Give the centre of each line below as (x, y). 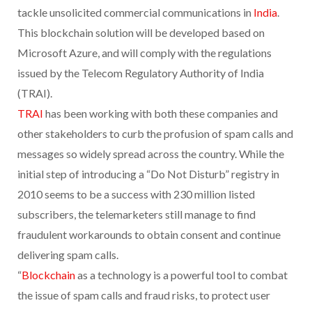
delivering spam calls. (68, 254)
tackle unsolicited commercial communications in (135, 12)
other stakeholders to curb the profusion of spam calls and (155, 133)
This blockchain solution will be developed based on (141, 32)
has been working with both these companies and (161, 113)
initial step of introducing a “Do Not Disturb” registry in (148, 173)
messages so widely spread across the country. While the (151, 153)
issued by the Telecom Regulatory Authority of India (141, 72)
